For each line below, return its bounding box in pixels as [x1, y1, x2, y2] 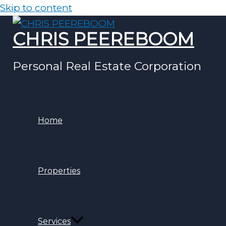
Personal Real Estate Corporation [13, 59, 201, 73]
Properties [38, 166, 80, 176]
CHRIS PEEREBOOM [13, 28, 194, 50]
